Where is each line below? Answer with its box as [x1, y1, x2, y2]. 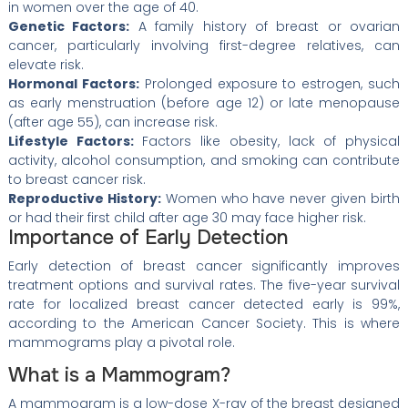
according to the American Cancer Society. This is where [7, 314, 401, 333]
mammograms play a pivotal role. [7, 333, 235, 352]
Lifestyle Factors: [7, 132, 134, 151]
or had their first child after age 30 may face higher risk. [7, 209, 366, 228]
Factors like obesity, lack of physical [133, 132, 401, 151]
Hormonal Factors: [7, 75, 139, 94]
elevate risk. [7, 56, 84, 75]
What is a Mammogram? [7, 362, 230, 389]
